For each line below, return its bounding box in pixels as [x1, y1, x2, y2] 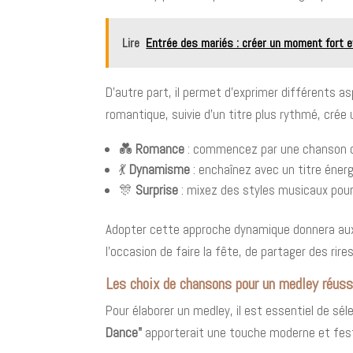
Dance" [106, 323, 143, 341]
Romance [136, 139, 185, 158]
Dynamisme [129, 160, 191, 178]
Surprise [136, 180, 179, 199]
